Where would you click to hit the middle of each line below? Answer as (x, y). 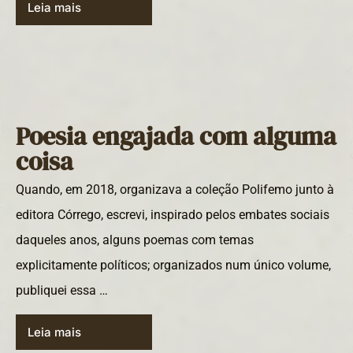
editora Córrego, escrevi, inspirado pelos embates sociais (173, 214)
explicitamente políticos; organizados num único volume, (173, 265)
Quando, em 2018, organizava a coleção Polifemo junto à (175, 189)
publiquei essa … (62, 290)
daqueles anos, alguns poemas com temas (135, 240)
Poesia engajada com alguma (176, 136)
